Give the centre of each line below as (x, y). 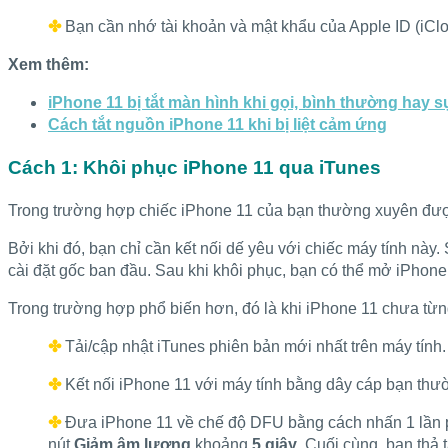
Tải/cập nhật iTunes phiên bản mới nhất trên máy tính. (255, 346)
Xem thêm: (48, 65)
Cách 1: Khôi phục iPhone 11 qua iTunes (194, 167)
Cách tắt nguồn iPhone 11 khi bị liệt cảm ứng (217, 125)
